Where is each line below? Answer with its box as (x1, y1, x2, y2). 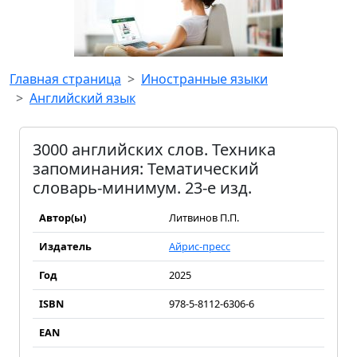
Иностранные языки (141, 70, 268, 88)
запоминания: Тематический (33, 158, 259, 179)
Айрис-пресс (169, 239, 230, 253)
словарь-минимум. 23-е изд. (33, 177, 252, 198)
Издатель (39, 239, 92, 253)
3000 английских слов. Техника (33, 139, 276, 160)
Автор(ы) (39, 210, 86, 225)
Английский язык (29, 89, 135, 107)
